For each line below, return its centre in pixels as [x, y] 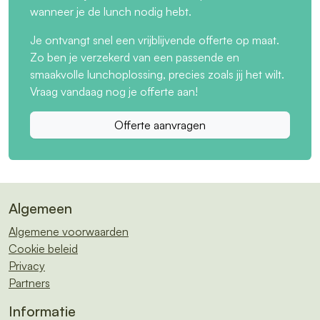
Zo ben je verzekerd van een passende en [135, 57]
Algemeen [40, 209]
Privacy [27, 266]
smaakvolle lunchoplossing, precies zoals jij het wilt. [157, 75]
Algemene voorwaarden [69, 232]
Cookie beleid [43, 249]
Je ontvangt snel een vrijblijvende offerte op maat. [155, 40]
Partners [29, 283]
